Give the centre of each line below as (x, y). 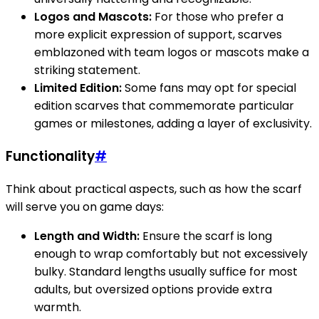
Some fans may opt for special (209, 88)
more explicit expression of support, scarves (158, 35)
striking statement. (87, 70)
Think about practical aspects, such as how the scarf (154, 189)
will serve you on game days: (85, 206)
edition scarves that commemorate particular (164, 106)
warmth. (58, 307)
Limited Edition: (78, 88)
